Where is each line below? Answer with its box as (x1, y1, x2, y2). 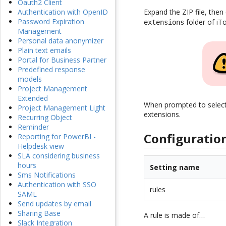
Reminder (18, 122, 49, 132)
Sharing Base (18, 208, 61, 218)
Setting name (150, 162, 200, 173)
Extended (18, 93, 48, 103)
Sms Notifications (18, 170, 76, 180)
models (18, 74, 42, 84)
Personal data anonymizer (18, 36, 103, 46)
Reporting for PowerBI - (18, 132, 96, 142)
